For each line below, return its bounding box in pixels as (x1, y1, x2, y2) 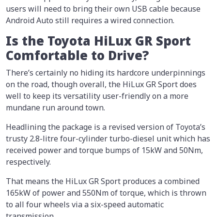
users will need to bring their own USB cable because (6, 3, 201, 14)
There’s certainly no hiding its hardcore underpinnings (6, 67, 205, 78)
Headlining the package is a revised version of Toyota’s (6, 121, 205, 132)
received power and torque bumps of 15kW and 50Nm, (6, 144, 203, 155)
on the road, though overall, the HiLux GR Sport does (6, 78, 197, 90)
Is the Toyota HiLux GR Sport (6, 32, 191, 49)
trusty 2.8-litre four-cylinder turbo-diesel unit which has (6, 133, 210, 144)
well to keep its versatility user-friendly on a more (6, 90, 188, 101)
